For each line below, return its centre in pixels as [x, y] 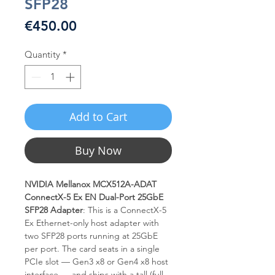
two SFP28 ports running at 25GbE [91, 235]
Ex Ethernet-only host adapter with [92, 223]
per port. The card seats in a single [92, 248]
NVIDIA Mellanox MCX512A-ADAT [91, 184]
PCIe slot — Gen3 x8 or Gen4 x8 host [96, 261]
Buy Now [98, 150]
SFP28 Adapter [54, 210]
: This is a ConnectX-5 [125, 210]
